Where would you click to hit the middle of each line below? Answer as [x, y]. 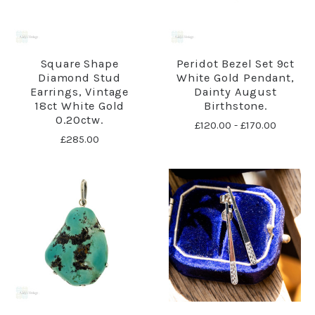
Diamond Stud [80, 78]
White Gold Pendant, [235, 78]
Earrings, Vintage [80, 92]
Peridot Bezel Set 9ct [235, 64]
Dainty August [235, 92]
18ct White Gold [79, 106]
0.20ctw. [79, 120]
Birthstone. [235, 106]
